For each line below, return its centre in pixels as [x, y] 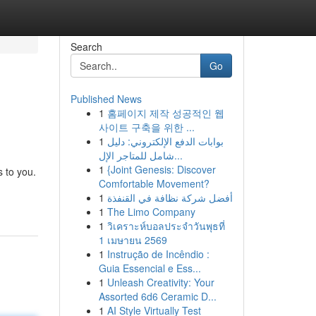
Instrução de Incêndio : [158, 254]
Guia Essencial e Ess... [150, 268]
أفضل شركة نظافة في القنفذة [170, 197]
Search [86, 47]
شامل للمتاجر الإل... [178, 155]
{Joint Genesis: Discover [161, 169]
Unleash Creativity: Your [160, 282]
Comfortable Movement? [154, 183]
